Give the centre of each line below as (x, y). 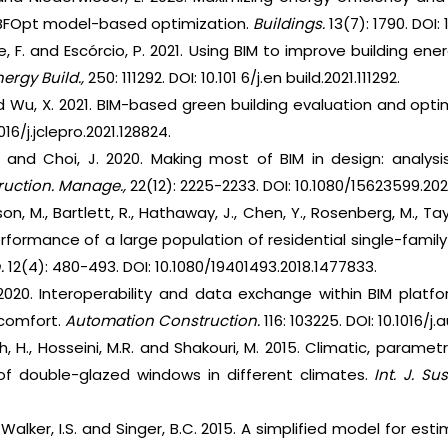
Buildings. (289, 24)
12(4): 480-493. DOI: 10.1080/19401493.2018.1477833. (191, 267)
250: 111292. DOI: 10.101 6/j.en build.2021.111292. (242, 78)
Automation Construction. (163, 321)
